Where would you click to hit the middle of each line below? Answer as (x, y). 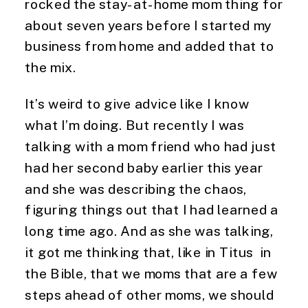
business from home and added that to (150, 46)
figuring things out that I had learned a (152, 209)
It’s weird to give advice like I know (137, 103)
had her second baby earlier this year (144, 167)
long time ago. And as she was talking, (150, 231)
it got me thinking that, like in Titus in (148, 252)
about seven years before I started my (148, 25)
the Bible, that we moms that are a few (151, 273)
